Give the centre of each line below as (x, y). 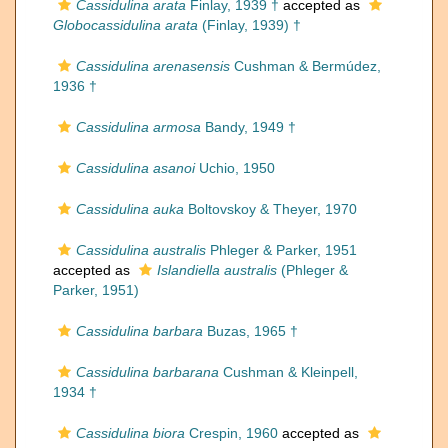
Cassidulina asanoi (135, 168)
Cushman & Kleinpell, (288, 372)
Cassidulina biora (130, 433)
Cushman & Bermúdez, (305, 66)
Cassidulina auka (130, 209)
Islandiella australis (217, 270)
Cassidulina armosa (138, 127)
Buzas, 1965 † (250, 331)
